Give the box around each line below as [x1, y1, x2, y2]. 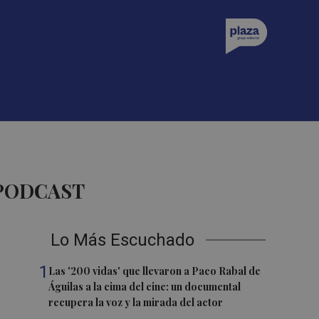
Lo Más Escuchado [51, 230, 195, 250]
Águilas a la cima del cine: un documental [48, 280, 241, 293]
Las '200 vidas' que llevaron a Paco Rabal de [48, 264, 261, 278]
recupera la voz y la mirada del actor [48, 296, 224, 309]
